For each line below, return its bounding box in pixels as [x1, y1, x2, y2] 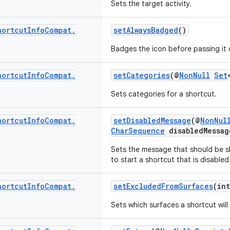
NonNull [179, 70, 210, 80]
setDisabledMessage [113, 116, 191, 125]
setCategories [113, 70, 170, 80]
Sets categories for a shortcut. [111, 89, 217, 99]
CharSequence [111, 126, 165, 136]
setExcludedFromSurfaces [113, 181, 213, 191]
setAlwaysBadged [113, 25, 178, 35]
